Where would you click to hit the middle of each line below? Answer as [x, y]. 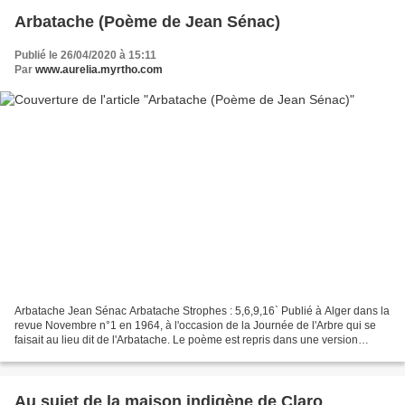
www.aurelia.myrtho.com [99, 69]
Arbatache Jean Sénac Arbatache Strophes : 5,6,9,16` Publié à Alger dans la [202, 311]
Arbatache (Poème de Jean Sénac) [147, 21]
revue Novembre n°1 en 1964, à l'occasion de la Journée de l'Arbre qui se [195, 326]
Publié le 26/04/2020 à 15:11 [85, 55]
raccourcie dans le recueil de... [89, 355]
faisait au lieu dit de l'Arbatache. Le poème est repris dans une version [186, 340]
